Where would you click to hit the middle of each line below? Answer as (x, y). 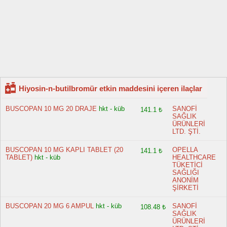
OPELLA (185, 150)
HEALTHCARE (194, 157)
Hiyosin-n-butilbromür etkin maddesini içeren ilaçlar (110, 88)
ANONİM (186, 180)
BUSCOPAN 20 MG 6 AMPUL (50, 206)
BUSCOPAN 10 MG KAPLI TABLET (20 (64, 150)
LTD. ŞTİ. (187, 131)
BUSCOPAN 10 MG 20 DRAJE (51, 109)
